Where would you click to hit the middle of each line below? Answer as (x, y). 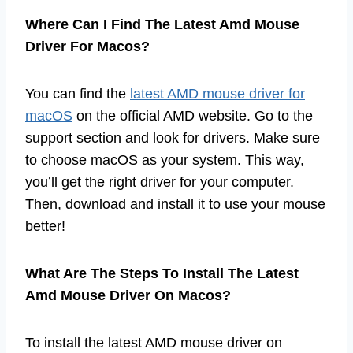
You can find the (78, 93)
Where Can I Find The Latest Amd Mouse (162, 24)
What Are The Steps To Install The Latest (162, 273)
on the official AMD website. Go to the (193, 115)
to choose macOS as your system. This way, (165, 160)
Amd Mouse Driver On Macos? (128, 295)
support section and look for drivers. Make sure (173, 137)
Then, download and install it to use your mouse (175, 204)
